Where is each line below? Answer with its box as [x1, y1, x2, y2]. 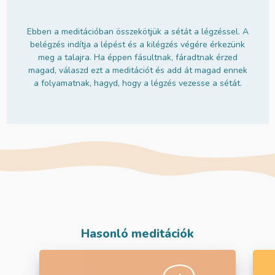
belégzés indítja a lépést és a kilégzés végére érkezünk [30, 39, 245, 51]
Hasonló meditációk [81, 226, 194, 242]
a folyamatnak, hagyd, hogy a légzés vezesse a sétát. [33, 77, 242, 90]
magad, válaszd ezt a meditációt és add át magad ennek [28, 64, 247, 77]
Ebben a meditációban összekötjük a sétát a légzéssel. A [26, 26, 249, 38]
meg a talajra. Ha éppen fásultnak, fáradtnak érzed [37, 52, 238, 64]
